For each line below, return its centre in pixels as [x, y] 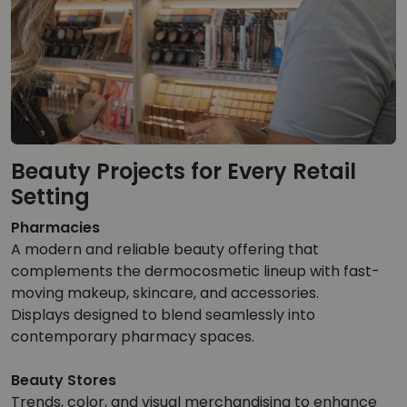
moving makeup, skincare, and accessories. [165, 293]
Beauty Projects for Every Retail [184, 171]
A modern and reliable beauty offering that [165, 249]
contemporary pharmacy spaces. [133, 336]
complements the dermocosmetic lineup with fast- [195, 271]
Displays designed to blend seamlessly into [163, 314]
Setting [50, 196]
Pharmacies [55, 227]
